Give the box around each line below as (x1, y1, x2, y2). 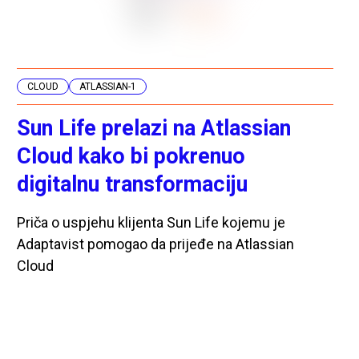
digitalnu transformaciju (17, 171, 248, 197)
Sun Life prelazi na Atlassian (17, 115, 292, 141)
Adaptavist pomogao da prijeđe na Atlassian (17, 235, 295, 252)
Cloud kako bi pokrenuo (17, 143, 246, 169)
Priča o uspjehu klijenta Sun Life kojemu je (17, 213, 286, 231)
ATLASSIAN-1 (79, 80, 137, 92)
